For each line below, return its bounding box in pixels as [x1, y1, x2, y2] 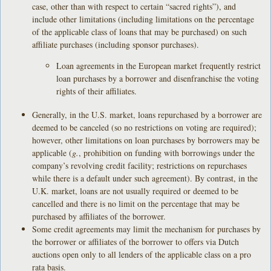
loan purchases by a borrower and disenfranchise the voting [56, 72, 260, 84]
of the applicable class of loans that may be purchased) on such [32, 25, 247, 38]
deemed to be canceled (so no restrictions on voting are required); [32, 121, 257, 133]
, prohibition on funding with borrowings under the [79, 146, 255, 158]
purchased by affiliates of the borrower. [32, 210, 166, 222]
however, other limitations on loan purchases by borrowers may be [32, 134, 260, 146]
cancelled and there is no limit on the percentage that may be [32, 197, 240, 209]
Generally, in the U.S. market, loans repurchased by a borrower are [32, 108, 263, 120]
